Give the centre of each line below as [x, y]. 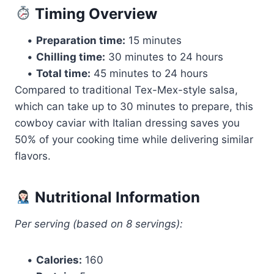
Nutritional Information [116, 197]
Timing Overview [94, 13]
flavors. [33, 156]
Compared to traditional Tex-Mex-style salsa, [126, 90]
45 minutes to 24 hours [149, 73]
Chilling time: [71, 57]
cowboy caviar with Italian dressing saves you [127, 123]
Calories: [59, 260]
